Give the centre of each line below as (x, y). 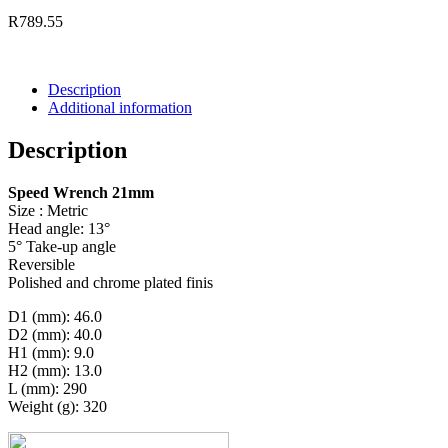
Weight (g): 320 (57, 407)
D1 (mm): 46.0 (55, 317)
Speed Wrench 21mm (81, 193)
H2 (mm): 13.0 (55, 371)
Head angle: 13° (59, 229)
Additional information (120, 108)
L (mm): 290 (47, 389)
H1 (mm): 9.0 (51, 353)
